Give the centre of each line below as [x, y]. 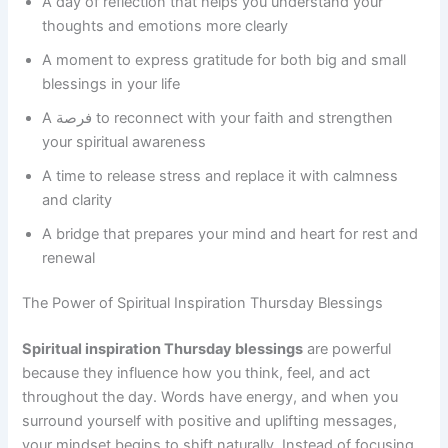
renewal [69, 257]
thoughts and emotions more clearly [165, 25]
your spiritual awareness [124, 141]
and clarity [77, 199]
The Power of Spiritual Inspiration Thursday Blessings [203, 303]
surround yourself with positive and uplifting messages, [210, 421]
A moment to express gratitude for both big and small [224, 59]
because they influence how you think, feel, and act [196, 373]
